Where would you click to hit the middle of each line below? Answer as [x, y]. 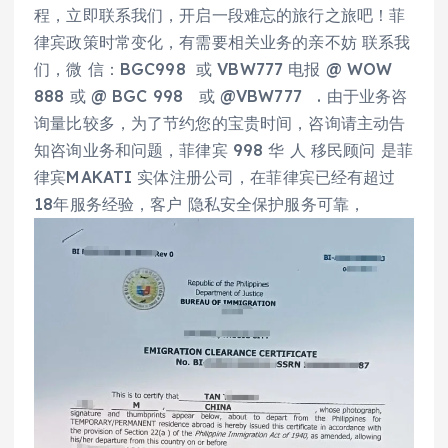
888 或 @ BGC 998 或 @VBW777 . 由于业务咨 [221, 95]
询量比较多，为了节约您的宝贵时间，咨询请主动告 [220, 122]
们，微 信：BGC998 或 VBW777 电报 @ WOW [213, 68]
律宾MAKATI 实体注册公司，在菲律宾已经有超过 [215, 176]
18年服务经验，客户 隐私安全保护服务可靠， [200, 203]
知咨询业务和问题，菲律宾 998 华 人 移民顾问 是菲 [224, 149]
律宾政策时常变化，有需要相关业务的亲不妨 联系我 [222, 41]
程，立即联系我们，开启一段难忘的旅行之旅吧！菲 [220, 14]
